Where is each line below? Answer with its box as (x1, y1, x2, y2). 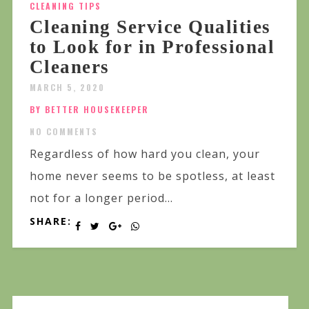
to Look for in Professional (29, 37, 275, 58)
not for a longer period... (29, 190, 173, 206)
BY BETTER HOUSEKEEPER (29, 103, 149, 116)
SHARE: (29, 215, 72, 228)
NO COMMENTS (29, 126, 98, 138)
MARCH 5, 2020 (29, 81, 105, 94)
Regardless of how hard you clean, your (29, 146, 260, 162)
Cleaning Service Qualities (29, 17, 271, 38)
